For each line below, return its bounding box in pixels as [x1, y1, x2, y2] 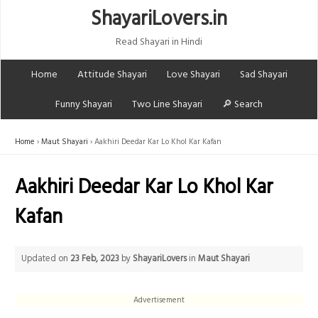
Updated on [21, 251, 71, 266]
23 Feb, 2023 [70, 251, 120, 266]
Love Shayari [166, 66, 220, 83]
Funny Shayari [55, 96, 112, 113]
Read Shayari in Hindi [116, 34, 202, 50]
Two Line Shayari [132, 96, 202, 113]
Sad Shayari [239, 66, 287, 83]
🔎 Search [222, 96, 263, 113]
